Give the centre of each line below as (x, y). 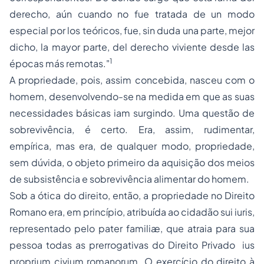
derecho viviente (169, 47)
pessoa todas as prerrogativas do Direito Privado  (126, 245)
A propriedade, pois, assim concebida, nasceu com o (132, 80)
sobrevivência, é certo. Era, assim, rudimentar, (132, 129)
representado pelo (54, 228)
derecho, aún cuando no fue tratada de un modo (132, 14)
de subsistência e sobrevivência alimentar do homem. (129, 179)
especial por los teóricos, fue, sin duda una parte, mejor (132, 30)
